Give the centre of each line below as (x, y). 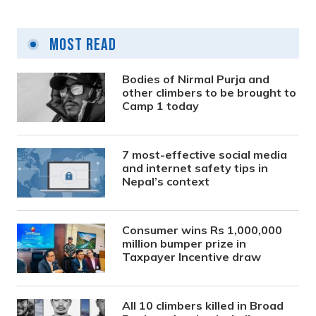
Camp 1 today (161, 105)
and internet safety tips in (195, 168)
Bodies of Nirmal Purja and (196, 79)
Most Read (81, 44)
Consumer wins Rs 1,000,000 (202, 230)
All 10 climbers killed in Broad (203, 305)
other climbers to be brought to (209, 92)
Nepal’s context (166, 181)
